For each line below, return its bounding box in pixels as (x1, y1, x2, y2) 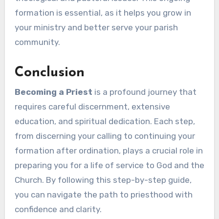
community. (14, 37, 60, 47)
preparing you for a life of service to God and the (14, 160, 204, 170)
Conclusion (14, 66, 85, 80)
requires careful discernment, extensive (14, 101, 170, 111)
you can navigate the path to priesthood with (14, 189, 193, 199)
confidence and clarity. (14, 204, 102, 214)
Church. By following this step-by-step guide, (14, 175, 192, 185)
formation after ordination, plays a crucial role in (14, 145, 203, 155)
